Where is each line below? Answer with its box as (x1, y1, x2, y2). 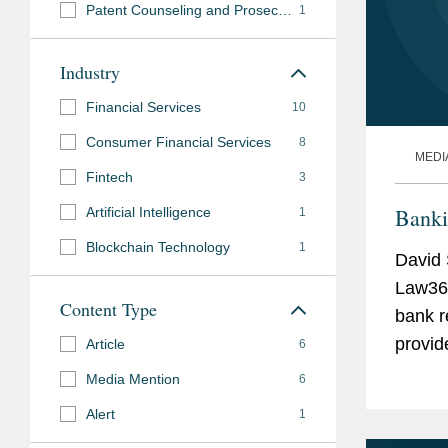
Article (86, 335, 125, 352)
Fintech (86, 168, 133, 185)
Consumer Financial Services (86, 133, 271, 150)
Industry (60, 59, 120, 84)
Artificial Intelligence (86, 203, 211, 220)
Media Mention (86, 370, 180, 387)
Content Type (60, 296, 157, 321)
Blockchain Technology (86, 238, 230, 255)
